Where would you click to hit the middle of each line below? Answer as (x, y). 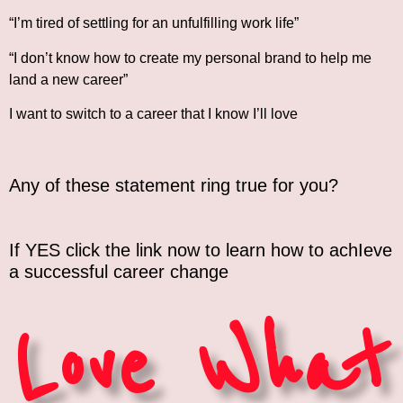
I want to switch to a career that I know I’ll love (153, 114)
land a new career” (68, 79)
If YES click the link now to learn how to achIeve (201, 250)
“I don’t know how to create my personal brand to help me (190, 58)
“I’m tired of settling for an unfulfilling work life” (157, 23)
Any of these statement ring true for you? (174, 185)
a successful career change (124, 271)
